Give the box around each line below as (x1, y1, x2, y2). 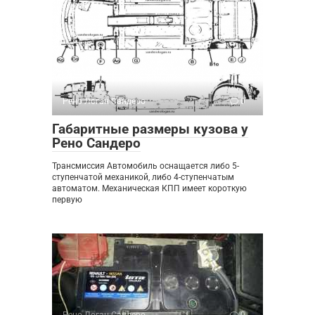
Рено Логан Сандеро (63, 96, 146, 107)
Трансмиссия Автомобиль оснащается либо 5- (52, 161, 239, 172)
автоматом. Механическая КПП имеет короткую (52, 184, 247, 194)
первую (52, 195, 82, 205)
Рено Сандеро (52, 135, 141, 152)
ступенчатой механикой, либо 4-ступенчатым (52, 172, 234, 183)
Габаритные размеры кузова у (52, 121, 248, 138)
